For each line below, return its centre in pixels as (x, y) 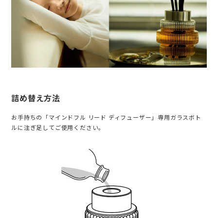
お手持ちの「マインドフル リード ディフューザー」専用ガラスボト (106, 117)
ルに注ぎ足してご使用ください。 (58, 127)
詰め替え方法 (36, 98)
